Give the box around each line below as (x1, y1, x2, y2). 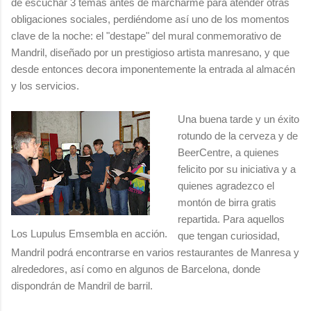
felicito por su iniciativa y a (178, 162, 296, 175)
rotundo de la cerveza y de (178, 129, 298, 142)
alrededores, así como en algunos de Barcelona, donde (11, 262, 260, 275)
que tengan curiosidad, (178, 229, 280, 242)
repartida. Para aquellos (178, 212, 285, 225)
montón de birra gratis (178, 196, 276, 208)
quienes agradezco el (178, 179, 274, 192)
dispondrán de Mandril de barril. (11, 279, 153, 292)
